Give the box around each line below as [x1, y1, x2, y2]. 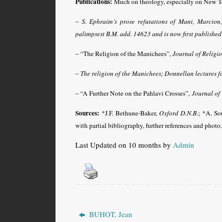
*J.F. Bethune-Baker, [99, 108, 159, 117]
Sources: [75, 108, 99, 118]
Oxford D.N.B [159, 108, 197, 117]
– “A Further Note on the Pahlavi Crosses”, [75, 88, 192, 98]
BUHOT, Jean [87, 209, 133, 219]
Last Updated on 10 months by [75, 139, 173, 150]
